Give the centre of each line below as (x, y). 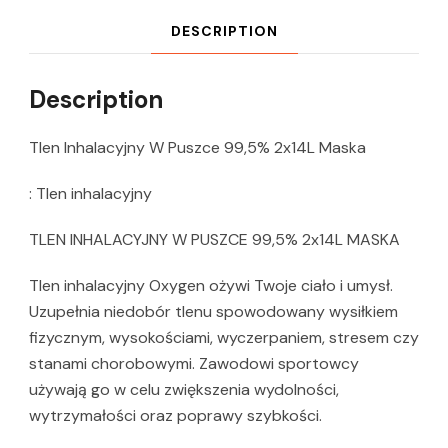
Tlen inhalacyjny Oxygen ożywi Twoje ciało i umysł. (211, 286)
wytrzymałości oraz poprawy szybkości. (175, 416)
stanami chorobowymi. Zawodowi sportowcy (194, 364)
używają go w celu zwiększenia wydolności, (184, 390)
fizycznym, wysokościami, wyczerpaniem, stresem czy (224, 338)
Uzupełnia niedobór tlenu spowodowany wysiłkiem (213, 312)
